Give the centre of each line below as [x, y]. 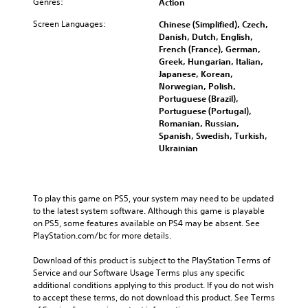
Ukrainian [178, 147]
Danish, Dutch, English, [206, 36]
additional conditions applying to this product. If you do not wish [153, 285]
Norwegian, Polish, [197, 86]
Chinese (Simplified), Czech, [213, 24]
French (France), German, [210, 48]
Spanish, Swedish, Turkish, [213, 135]
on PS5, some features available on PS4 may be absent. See [146, 223]
